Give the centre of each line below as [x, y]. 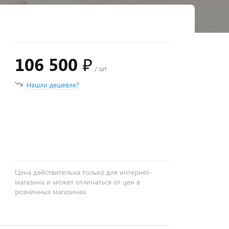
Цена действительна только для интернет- [84, 172]
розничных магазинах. [51, 191]
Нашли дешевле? [53, 85]
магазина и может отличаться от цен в [78, 182]
